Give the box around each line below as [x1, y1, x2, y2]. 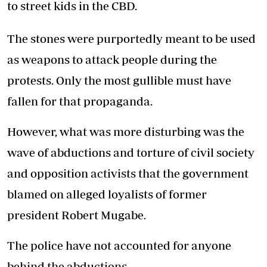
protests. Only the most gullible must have [7, 73, 231, 88]
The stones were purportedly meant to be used [7, 32, 256, 46]
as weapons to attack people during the [7, 52, 217, 67]
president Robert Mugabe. [7, 208, 146, 222]
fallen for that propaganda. [7, 94, 153, 108]
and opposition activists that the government [7, 166, 249, 181]
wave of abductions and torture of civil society [7, 145, 254, 160]
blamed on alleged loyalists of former [7, 187, 207, 201]
